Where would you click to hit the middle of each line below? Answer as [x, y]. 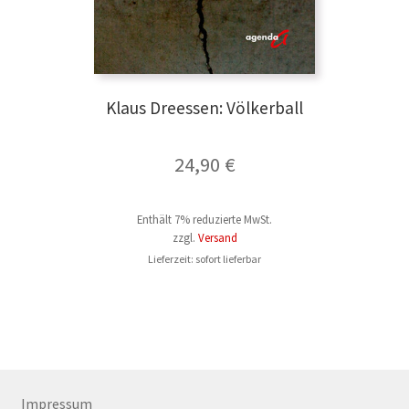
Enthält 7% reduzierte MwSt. [204, 220]
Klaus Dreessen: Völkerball [204, 108]
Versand [217, 238]
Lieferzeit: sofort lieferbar [204, 259]
